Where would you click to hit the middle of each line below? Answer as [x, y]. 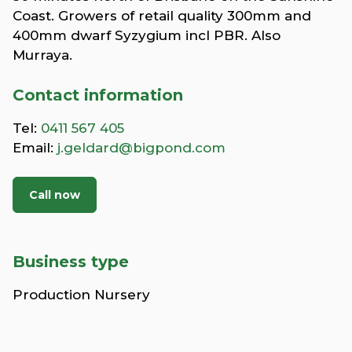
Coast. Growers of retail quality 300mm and [162, 15]
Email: [35, 147]
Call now [55, 194]
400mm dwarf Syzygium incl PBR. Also [147, 35]
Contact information [98, 95]
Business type [71, 261]
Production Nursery [81, 294]
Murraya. [42, 55]
